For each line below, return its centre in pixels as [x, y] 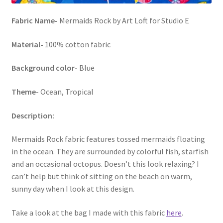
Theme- [25, 92]
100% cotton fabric [77, 44]
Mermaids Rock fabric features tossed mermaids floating [108, 139]
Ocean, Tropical [66, 92]
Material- [27, 44]
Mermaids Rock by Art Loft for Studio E [123, 21]
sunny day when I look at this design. [73, 189]
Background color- [44, 68]
